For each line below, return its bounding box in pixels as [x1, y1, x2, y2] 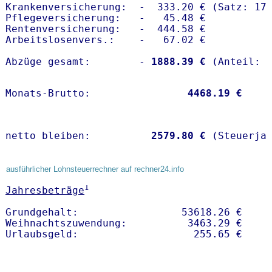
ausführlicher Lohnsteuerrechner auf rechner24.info [6, 165, 184, 174]
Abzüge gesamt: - [5, 56, 145, 68]
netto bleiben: [5, 130, 145, 142]
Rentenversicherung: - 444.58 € [5, 23, 206, 35]
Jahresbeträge [5, 185, 84, 197]
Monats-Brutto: [5, 87, 182, 100]
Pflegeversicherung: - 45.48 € [5, 12, 212, 24]
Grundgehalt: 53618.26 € [5, 206, 248, 219]
